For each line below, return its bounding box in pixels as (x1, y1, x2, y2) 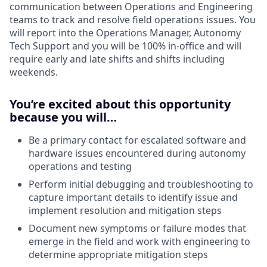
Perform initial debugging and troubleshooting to (29, 178, 253, 191)
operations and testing (29, 160, 132, 173)
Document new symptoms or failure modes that (29, 222, 246, 235)
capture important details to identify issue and (29, 191, 238, 204)
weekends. (10, 66, 58, 79)
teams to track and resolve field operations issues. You (10, 13, 256, 26)
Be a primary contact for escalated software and (29, 133, 246, 147)
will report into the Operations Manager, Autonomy (10, 26, 241, 39)
